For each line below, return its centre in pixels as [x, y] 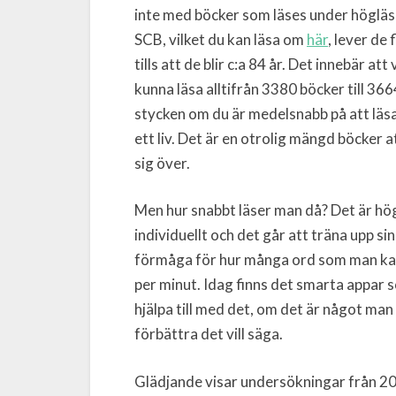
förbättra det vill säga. [209, 334]
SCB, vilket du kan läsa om [221, 39]
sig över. [162, 163]
